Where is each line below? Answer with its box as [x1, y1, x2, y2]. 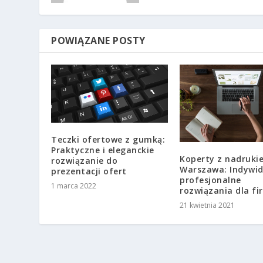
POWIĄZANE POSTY [51, 34, 146, 48]
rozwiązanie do [51, 155, 118, 167]
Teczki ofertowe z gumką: [51, 134, 166, 146]
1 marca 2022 [51, 181, 97, 191]
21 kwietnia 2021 [180, 200, 235, 211]
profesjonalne [180, 174, 241, 186]
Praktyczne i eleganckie [51, 144, 154, 156]
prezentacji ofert [51, 166, 127, 177]
